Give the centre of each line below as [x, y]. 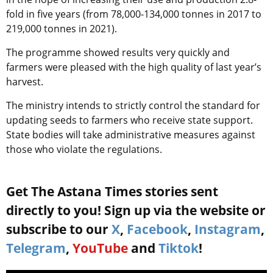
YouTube [100, 248]
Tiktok [179, 248]
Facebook [157, 229]
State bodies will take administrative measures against [131, 134]
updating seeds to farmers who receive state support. [129, 120]
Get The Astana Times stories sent [112, 191]
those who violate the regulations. [84, 149]
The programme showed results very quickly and [118, 52]
